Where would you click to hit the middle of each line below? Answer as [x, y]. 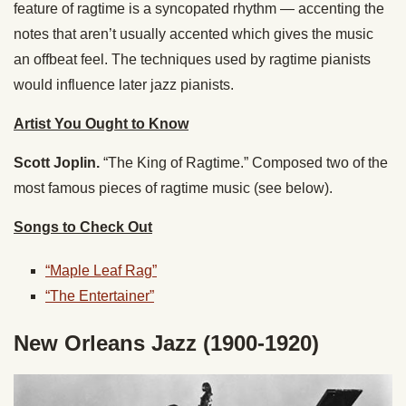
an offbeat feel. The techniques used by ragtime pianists [192, 60]
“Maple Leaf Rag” [101, 271]
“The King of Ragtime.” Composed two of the [244, 163]
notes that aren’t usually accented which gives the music [193, 34]
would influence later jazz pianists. [124, 85]
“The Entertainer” [100, 296]
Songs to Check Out [83, 227]
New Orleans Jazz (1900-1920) [166, 343]
